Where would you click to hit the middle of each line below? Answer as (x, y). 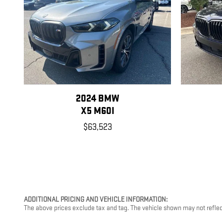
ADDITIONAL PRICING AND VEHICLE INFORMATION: (96, 200)
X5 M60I (97, 111)
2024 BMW (97, 99)
